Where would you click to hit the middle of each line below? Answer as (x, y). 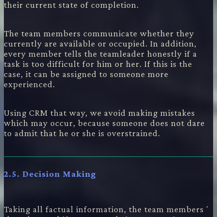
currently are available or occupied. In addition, (100, 44)
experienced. (30, 84)
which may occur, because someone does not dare (104, 123)
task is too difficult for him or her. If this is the (98, 64)
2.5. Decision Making (50, 174)
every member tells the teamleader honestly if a (101, 54)
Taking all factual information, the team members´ (107, 209)
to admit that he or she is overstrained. (82, 133)
